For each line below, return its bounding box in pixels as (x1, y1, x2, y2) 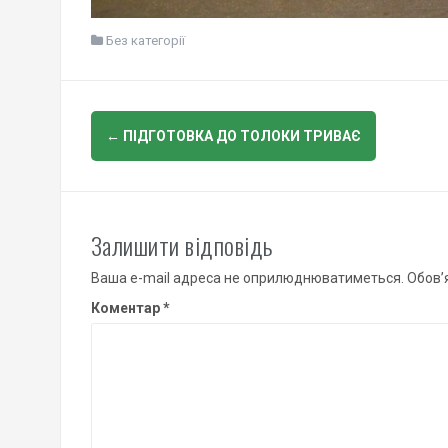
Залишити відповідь (90, 227, 273, 264)
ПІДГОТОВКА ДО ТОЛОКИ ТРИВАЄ (119, 128, 361, 145)
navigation (89, 142, 222, 196)
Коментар (90, 300, 163, 317)
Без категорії (105, 33, 185, 49)
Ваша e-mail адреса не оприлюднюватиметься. (90, 270, 404, 287)
